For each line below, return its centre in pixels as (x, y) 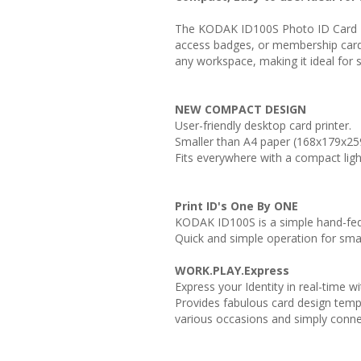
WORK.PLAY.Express (232, 270)
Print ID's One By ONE (237, 205)
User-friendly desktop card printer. (263, 125)
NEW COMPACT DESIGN (241, 109)
